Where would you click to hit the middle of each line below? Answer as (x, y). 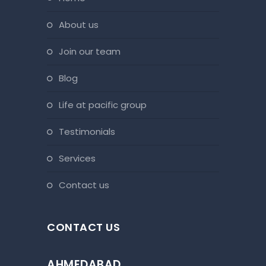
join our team (92, 52)
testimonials (90, 132)
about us (82, 25)
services (80, 159)
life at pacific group (104, 105)
